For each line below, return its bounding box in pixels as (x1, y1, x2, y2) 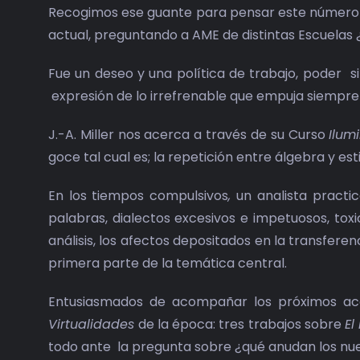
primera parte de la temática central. (47, 254, 287, 273)
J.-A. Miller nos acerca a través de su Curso (47, 125, 329, 145)
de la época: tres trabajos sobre (138, 315, 345, 334)
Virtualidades (47, 315, 139, 334)
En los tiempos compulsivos (47, 186, 228, 206)
